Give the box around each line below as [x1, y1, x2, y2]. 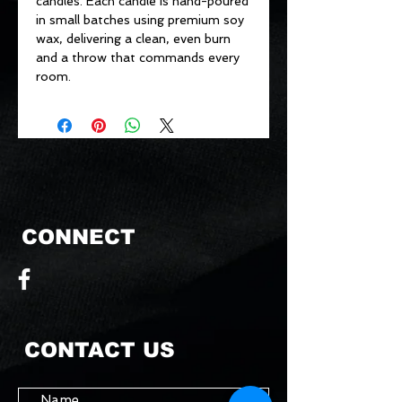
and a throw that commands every [36, 50, 240, 66]
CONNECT [22, 225, 135, 249]
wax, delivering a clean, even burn [36, 31, 231, 47]
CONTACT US [24, 338, 175, 363]
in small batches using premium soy [36, 13, 244, 28]
